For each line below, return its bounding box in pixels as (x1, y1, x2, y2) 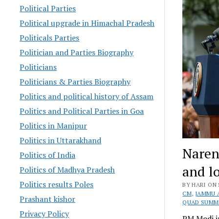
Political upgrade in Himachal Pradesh (20, 17, 155, 28)
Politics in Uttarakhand (20, 134, 102, 146)
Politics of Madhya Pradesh (20, 164, 115, 175)
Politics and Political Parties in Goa (20, 105, 144, 116)
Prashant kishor (20, 193, 76, 204)
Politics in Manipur (20, 120, 88, 131)
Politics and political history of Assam (20, 90, 154, 102)
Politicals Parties (20, 32, 80, 43)
